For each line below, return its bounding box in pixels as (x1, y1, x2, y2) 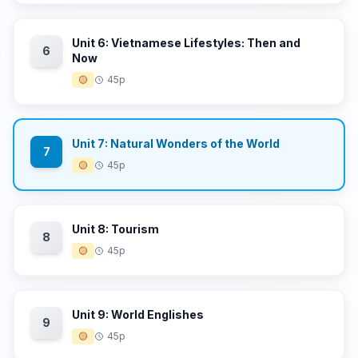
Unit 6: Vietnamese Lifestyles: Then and (72, 36, 300, 50)
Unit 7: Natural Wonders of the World (72, 137, 280, 150)
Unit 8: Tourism (72, 222, 159, 236)
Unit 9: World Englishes (72, 308, 204, 321)
